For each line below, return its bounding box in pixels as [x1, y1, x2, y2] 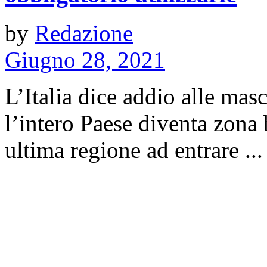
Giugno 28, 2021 [5, 46, 165, 73]
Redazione [35, 20, 133, 46]
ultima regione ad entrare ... [5, 136, 263, 163]
